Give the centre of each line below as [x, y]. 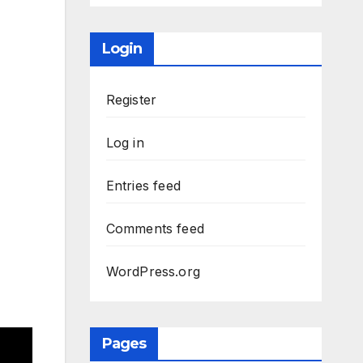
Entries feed [143, 186]
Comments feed [155, 228]
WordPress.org [153, 271]
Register [131, 100]
